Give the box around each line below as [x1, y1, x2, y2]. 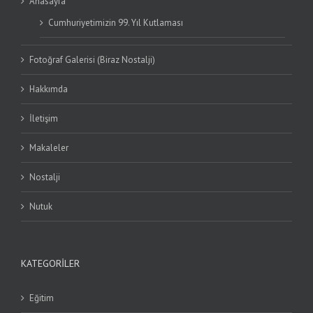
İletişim [29, 112, 58, 125]
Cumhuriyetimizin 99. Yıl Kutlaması [48, 17, 183, 29]
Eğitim [29, 292, 54, 305]
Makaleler [29, 142, 68, 154]
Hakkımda [29, 83, 68, 96]
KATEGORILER [21, 257, 80, 270]
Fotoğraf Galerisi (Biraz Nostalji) [29, 54, 155, 66]
